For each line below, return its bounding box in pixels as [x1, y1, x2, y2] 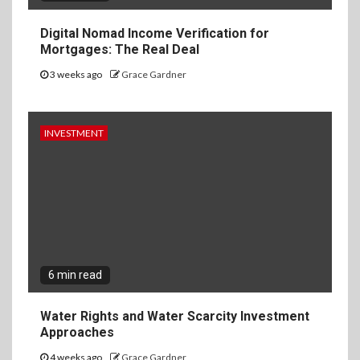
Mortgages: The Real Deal [40, 42, 199, 58]
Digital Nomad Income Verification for [40, 26, 269, 42]
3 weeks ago [48, 68, 104, 81]
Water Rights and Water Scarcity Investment [40, 309, 309, 325]
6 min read [48, 268, 102, 282]
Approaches [40, 325, 114, 341]
